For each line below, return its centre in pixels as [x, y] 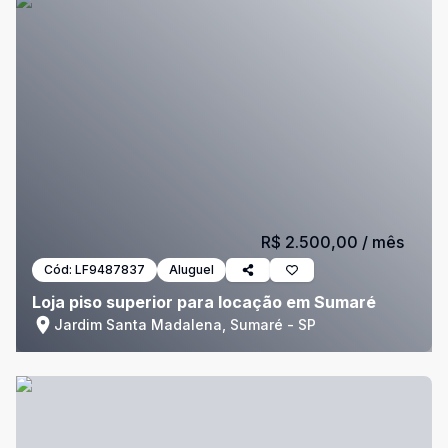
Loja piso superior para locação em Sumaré [204, 302]
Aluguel [191, 269]
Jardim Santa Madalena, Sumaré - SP [185, 324]
